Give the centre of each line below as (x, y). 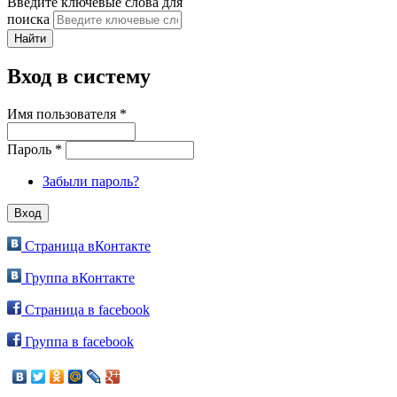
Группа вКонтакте (78, 278)
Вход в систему (79, 77)
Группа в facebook (78, 342)
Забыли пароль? (91, 182)
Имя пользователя (63, 114)
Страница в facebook (86, 310)
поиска (30, 19)
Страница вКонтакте (86, 246)
